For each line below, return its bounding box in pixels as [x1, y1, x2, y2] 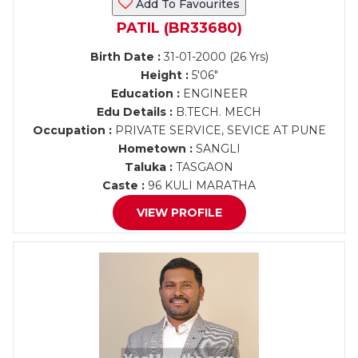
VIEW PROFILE [136, 205, 222, 220]
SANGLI [192, 141, 241, 156]
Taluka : [125, 160, 173, 174]
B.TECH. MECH [173, 105, 261, 119]
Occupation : [32, 123, 112, 137]
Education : [110, 86, 180, 101]
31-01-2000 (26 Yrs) [160, 50, 268, 64]
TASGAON [173, 160, 233, 174]
